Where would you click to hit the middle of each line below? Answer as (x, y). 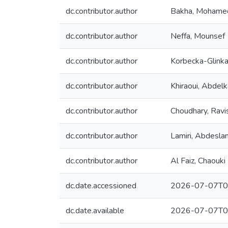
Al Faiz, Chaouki (198, 161)
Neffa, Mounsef (198, 36)
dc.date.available (95, 211)
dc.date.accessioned (101, 186)
